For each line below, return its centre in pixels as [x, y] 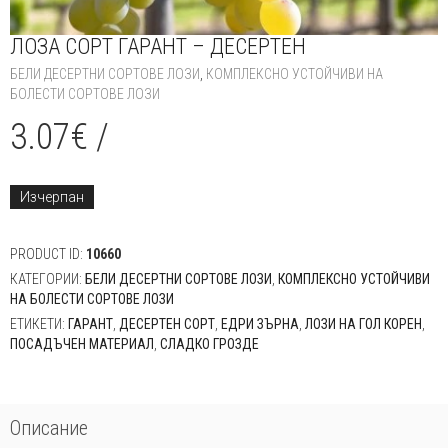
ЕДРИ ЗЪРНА [260, 323]
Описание [49, 427]
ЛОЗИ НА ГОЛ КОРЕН [363, 323]
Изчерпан [52, 196]
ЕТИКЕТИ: [39, 323]
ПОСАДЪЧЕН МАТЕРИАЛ [82, 343]
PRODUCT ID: [48, 253]
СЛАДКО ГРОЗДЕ [209, 343]
